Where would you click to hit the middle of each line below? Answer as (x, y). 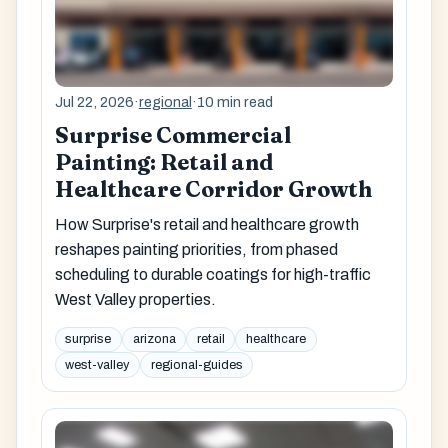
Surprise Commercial (172, 136)
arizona (154, 339)
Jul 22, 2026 (94, 101)
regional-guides (196, 365)
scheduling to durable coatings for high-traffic (212, 275)
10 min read (234, 101)
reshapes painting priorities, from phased (196, 250)
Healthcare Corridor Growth (213, 190)
